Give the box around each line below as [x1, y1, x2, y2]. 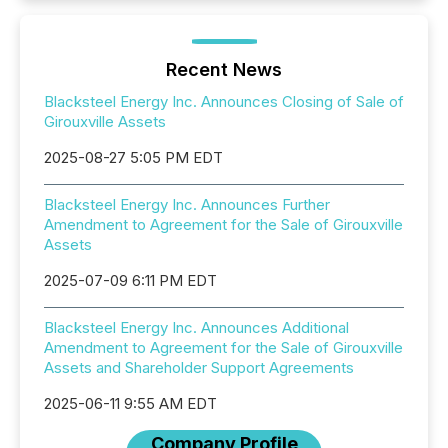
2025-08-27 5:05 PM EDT [44, 148, 223, 167]
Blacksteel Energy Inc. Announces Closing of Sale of [44, 92, 404, 111]
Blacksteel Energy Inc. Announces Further [44, 195, 330, 214]
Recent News [166, 59, 282, 80]
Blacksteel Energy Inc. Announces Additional [44, 318, 349, 337]
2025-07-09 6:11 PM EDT [44, 271, 217, 290]
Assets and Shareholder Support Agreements [44, 358, 354, 377]
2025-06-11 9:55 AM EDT [44, 394, 217, 413]
